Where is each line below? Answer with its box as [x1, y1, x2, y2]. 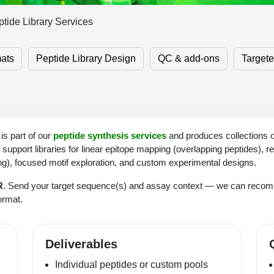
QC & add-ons [158, 53, 220, 64]
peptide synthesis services [53, 130, 166, 141]
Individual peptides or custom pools [55, 259, 208, 270]
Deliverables [45, 237, 117, 251]
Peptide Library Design [36, 53, 136, 64]
